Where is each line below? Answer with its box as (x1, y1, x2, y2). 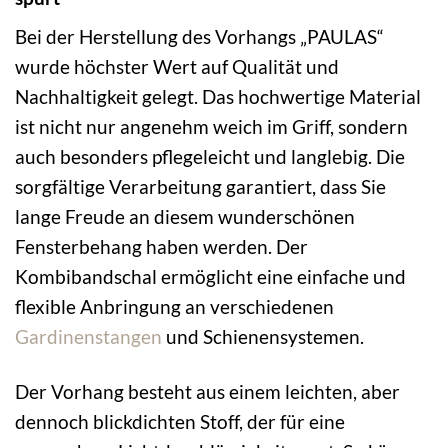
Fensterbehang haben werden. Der (15, 235, 308, 259)
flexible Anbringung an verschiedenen (15, 295, 334, 319)
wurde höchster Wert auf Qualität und (15, 55, 339, 79)
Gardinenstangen (15, 325, 162, 349)
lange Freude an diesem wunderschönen (15, 205, 355, 229)
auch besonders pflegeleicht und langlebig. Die (15, 145, 405, 169)
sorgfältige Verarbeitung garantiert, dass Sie (15, 175, 386, 199)
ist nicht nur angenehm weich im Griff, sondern (15, 115, 408, 139)
